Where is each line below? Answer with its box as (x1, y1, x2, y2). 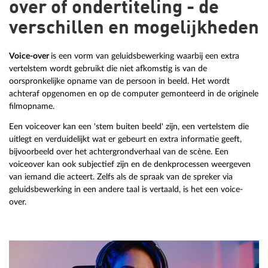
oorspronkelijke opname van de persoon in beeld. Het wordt (9, 76, 230, 86)
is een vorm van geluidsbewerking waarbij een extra (51, 51, 239, 60)
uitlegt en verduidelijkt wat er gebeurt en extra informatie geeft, (9, 135, 242, 144)
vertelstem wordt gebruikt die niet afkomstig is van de (9, 63, 207, 73)
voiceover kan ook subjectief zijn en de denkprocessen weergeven (9, 160, 251, 169)
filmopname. (9, 101, 54, 111)
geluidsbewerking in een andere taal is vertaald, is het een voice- (9, 185, 243, 194)
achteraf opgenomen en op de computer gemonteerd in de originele (9, 89, 258, 98)
